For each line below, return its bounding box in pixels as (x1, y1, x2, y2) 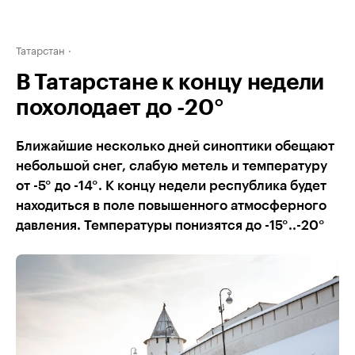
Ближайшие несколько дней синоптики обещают (16, 139, 334, 153)
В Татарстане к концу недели (16, 71, 324, 94)
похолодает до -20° (16, 97, 224, 119)
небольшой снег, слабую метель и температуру (16, 159, 327, 173)
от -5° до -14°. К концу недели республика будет (16, 179, 326, 193)
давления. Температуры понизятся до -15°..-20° (16, 219, 325, 232)
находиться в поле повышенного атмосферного (16, 199, 326, 212)
